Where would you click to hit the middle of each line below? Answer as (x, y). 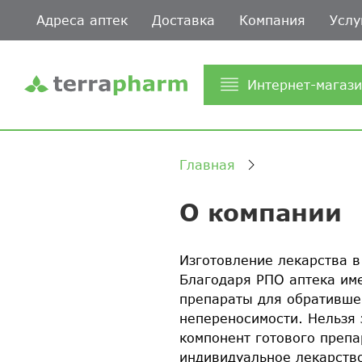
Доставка (183, 20)
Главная (207, 164)
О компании (261, 212)
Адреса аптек (82, 20)
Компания (272, 20)
